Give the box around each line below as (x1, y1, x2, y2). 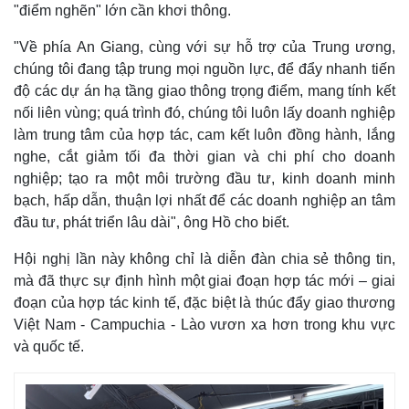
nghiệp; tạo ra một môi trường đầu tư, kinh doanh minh (14, 170, 395, 186)
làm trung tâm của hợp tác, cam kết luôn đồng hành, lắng (14, 126, 395, 142)
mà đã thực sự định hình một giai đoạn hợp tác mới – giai (14, 272, 395, 288)
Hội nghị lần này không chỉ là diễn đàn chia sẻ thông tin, (14, 250, 395, 267)
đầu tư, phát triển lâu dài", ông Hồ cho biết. (14, 214, 293, 230)
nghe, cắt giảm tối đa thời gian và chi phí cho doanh (14, 148, 395, 164)
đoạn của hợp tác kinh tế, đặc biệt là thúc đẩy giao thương (14, 294, 395, 310)
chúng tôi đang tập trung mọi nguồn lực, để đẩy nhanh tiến (14, 60, 395, 77)
